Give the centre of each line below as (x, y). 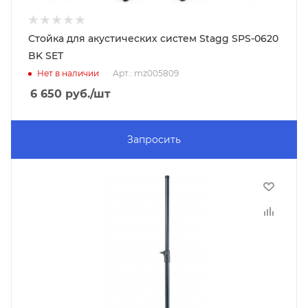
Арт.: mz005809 (146, 74)
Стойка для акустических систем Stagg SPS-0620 (153, 38)
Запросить (154, 140)
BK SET (46, 56)
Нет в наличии (68, 74)
